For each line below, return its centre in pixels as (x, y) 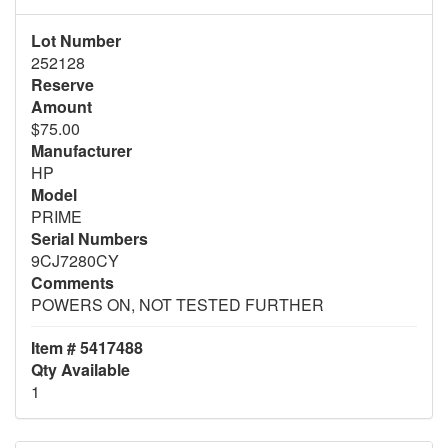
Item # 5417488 (87, 348)
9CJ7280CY (75, 261)
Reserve (62, 85)
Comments (72, 283)
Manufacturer (81, 151)
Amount (61, 107)
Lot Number (76, 41)
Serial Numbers (89, 239)
